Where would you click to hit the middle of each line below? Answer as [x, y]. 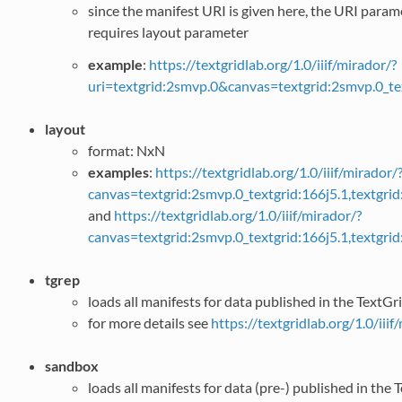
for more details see [149, 322]
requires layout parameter [168, 31]
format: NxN [126, 150]
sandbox [71, 365]
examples [118, 171]
